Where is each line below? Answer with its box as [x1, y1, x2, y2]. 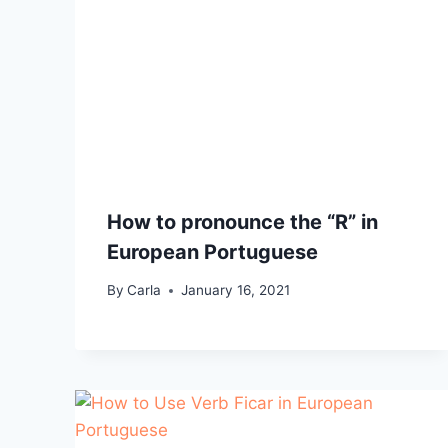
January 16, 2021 [181, 282, 291, 299]
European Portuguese [107, 239, 318, 264]
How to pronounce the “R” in [107, 209, 378, 234]
